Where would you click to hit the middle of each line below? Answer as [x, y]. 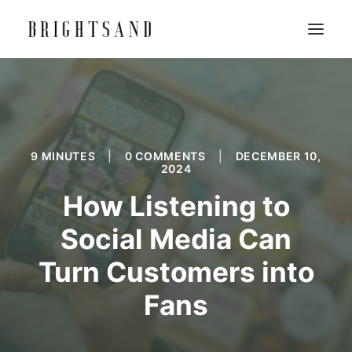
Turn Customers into [176, 272]
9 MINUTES [63, 156]
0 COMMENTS [165, 156]
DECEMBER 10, [278, 156]
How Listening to [176, 206]
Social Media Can [176, 239]
